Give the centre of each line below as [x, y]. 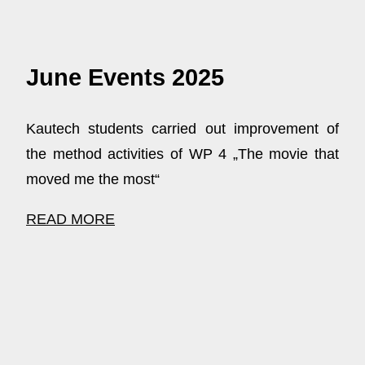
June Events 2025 [125, 77]
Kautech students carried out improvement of [182, 129]
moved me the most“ [93, 180]
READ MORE [70, 220]
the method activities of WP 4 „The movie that [182, 154]
